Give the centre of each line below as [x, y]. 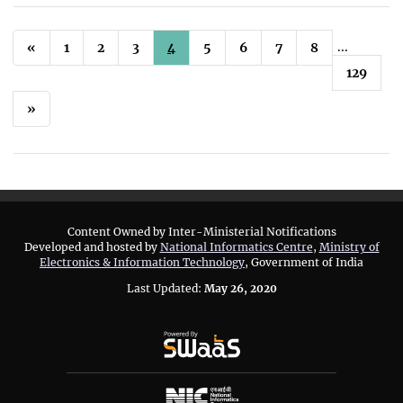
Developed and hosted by [92, 247]
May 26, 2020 [240, 288]
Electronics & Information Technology [142, 262]
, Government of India [304, 262]
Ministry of [349, 247]
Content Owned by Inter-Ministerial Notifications [201, 232]
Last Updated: [165, 288]
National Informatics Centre [236, 247]
